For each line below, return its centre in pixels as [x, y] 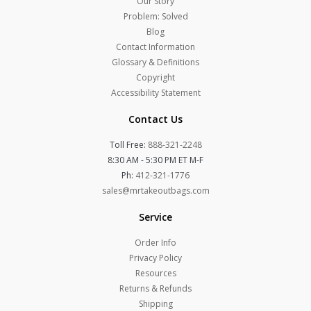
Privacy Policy [155, 258]
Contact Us [155, 119]
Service [155, 217]
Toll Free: [128, 145]
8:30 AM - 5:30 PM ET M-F [155, 160]
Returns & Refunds [155, 289]
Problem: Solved [155, 17]
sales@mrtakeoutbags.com [155, 191]
